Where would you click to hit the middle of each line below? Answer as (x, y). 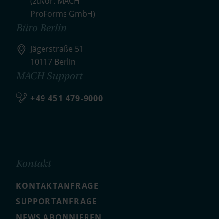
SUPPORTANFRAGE (57, 202)
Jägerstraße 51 (57, 49)
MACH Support (49, 76)
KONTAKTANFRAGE (57, 186)
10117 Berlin (53, 62)
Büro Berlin (41, 28)
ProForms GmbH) (63, 14)
